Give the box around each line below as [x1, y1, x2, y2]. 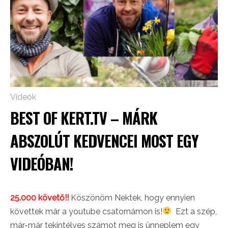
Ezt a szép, [172, 206, 217, 216]
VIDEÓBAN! [10, 152, 73, 175]
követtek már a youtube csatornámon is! [10, 206, 162, 216]
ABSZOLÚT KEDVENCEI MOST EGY [10, 129, 198, 152]
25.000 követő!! [10, 192, 69, 203]
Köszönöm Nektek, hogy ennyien [69, 192, 195, 203]
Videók [10, 92, 36, 102]
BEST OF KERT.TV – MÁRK [10, 106, 157, 129]
